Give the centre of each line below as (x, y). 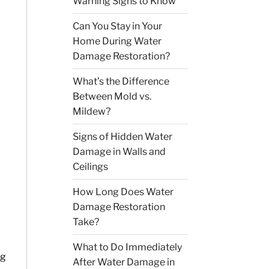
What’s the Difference (121, 82)
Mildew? (92, 112)
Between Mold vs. (112, 97)
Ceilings (91, 167)
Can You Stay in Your (118, 26)
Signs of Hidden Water (123, 137)
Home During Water (117, 41)
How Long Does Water (123, 192)
